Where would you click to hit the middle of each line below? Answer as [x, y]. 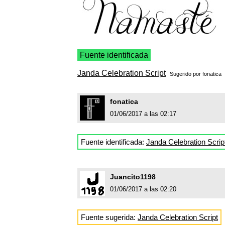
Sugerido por [186, 74]
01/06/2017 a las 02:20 [143, 189]
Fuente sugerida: [109, 217]
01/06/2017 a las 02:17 [143, 114]
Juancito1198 [133, 177]
